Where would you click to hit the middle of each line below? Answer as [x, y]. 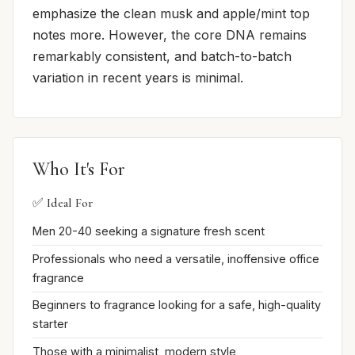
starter [50, 324]
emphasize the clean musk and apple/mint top [171, 14]
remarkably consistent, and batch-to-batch [162, 57]
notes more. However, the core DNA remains [170, 35]
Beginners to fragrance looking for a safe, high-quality [177, 305]
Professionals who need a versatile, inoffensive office [176, 258]
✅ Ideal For [63, 203]
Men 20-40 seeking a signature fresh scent [149, 231]
